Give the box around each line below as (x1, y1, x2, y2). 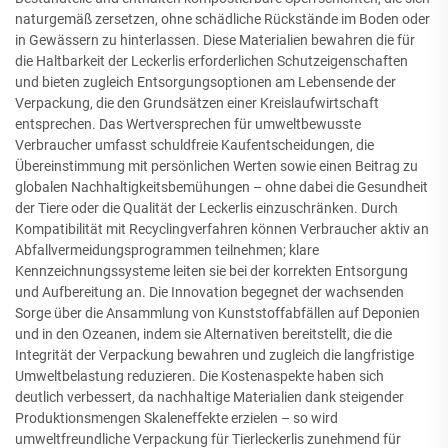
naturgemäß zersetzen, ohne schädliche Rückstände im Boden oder (15, 11, 430, 27)
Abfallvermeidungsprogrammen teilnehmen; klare (15, 242, 319, 258)
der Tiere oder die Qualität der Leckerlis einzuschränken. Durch (15, 200, 398, 216)
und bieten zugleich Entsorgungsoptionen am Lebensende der (15, 74, 396, 90)
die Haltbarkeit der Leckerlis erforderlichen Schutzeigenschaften (15, 53, 408, 69)
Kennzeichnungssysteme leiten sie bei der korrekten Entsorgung (15, 263, 408, 279)
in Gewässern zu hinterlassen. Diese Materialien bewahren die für (15, 32, 415, 48)
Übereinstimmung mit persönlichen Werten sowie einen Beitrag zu (15, 158, 418, 174)
